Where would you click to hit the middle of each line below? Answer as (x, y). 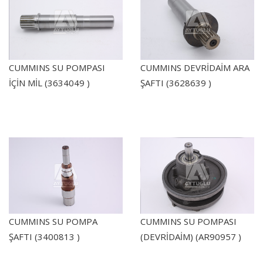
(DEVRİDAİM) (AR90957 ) (191, 236)
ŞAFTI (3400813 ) (44, 236)
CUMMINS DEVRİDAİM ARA (195, 68)
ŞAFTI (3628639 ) (176, 83)
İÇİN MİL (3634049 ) (49, 83)
